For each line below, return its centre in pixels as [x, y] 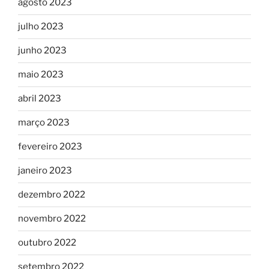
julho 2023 [41, 27]
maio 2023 [41, 75]
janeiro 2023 [45, 171]
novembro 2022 [52, 219]
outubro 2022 [47, 243]
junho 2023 [42, 51]
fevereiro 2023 [50, 147]
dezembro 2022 [52, 195]
